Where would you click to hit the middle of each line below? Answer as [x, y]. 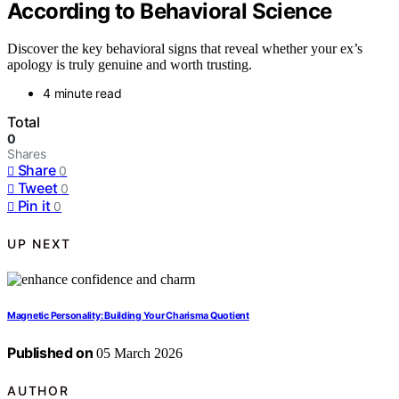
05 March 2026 [138, 354]
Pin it [34, 206]
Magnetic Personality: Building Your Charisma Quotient [128, 316]
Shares [27, 154]
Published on [50, 353]
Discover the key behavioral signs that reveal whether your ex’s [185, 49]
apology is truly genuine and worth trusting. [130, 65]
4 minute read [82, 94]
